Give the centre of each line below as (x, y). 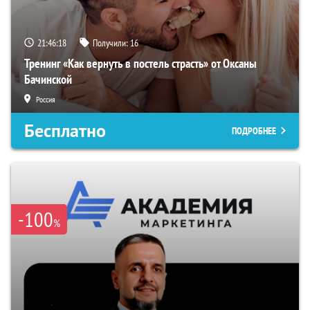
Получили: (111, 43)
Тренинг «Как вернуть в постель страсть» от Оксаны (140, 64)
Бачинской (48, 80)
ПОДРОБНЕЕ (254, 131)
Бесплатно (65, 131)
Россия (46, 100)
